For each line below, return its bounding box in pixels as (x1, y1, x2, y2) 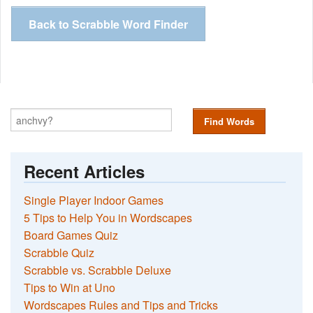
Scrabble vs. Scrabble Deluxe (24, 261, 172, 278)
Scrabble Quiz (24, 244, 95, 261)
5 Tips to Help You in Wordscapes (24, 209, 193, 226)
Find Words (203, 115, 254, 129)
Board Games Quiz (24, 226, 119, 243)
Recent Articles (24, 159, 145, 183)
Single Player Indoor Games (24, 191, 164, 208)
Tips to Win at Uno (24, 279, 116, 296)
